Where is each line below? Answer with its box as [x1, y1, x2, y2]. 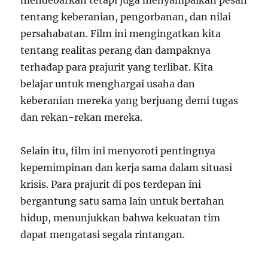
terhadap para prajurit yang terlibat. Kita [20, 61, 214, 74]
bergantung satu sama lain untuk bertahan [20, 195, 225, 208]
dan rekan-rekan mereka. [20, 111, 143, 124]
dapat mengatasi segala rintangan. [20, 229, 185, 241]
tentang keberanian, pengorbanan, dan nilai [20, 11, 232, 23]
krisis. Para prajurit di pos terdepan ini [20, 178, 202, 191]
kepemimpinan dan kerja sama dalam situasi [20, 162, 233, 174]
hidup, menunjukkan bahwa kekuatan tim [20, 212, 221, 224]
